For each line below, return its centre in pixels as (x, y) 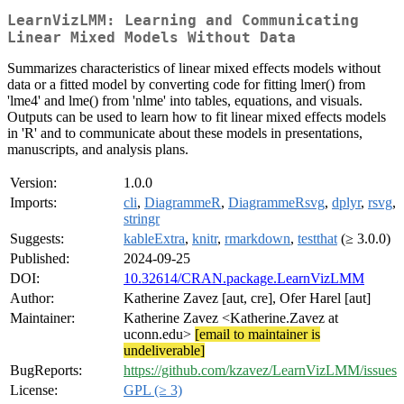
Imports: (33, 203)
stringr (142, 219)
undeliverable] (164, 351)
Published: (40, 259)
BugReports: (46, 371)
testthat (317, 239)
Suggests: (37, 239)
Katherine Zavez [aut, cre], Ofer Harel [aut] (247, 298)
